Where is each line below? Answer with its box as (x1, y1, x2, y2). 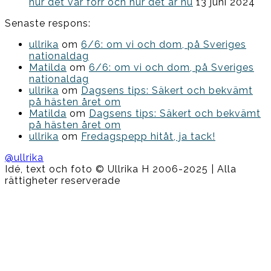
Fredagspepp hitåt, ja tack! (81, 131, 215, 143)
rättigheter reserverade (5, 175, 120, 187)
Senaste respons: (5, 18, 91, 30)
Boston (4, 186, 41, 198)
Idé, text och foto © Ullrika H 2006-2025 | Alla (5, 163, 237, 175)
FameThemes (4, 220, 71, 232)
